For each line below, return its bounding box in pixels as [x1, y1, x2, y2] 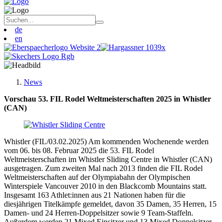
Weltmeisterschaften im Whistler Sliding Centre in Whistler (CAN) [4, 155, 212, 164]
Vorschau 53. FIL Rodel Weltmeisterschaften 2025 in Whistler [4, 95, 211, 103]
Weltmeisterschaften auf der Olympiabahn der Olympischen [4, 173, 190, 181]
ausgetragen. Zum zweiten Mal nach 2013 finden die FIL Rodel [4, 164, 203, 172]
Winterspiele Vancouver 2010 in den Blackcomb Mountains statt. [4, 182, 207, 190]
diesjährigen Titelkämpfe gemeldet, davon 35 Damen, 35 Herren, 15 [4, 200, 217, 208]
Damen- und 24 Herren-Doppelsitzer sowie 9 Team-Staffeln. [4, 209, 193, 217]
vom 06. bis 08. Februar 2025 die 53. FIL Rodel [4, 146, 154, 155]
